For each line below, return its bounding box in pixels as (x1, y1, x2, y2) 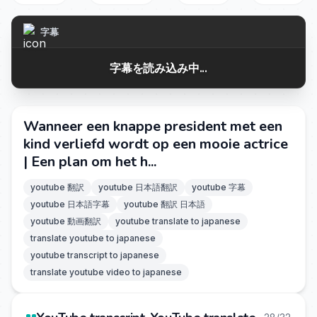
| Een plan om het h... (23, 152, 156, 171)
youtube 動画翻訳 (30, 216, 101, 226)
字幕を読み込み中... (109, 61, 208, 75)
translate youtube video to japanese (30, 267, 182, 277)
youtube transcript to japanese (30, 250, 159, 260)
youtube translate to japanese (115, 216, 241, 226)
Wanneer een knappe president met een (23, 117, 282, 136)
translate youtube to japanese (30, 233, 156, 243)
